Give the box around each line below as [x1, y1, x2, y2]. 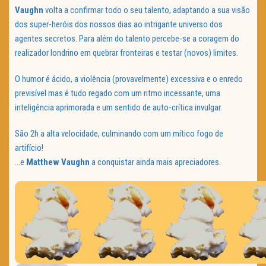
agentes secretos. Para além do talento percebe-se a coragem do [15, 33, 239, 45]
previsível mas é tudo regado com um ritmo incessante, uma [15, 88, 220, 99]
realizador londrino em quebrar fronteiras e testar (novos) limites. [15, 47, 238, 59]
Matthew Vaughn [26, 157, 90, 168]
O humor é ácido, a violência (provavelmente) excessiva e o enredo [15, 74, 243, 85]
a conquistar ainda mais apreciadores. [90, 157, 221, 168]
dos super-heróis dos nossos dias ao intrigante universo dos [15, 19, 223, 30]
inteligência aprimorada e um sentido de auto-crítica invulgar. [15, 102, 222, 113]
